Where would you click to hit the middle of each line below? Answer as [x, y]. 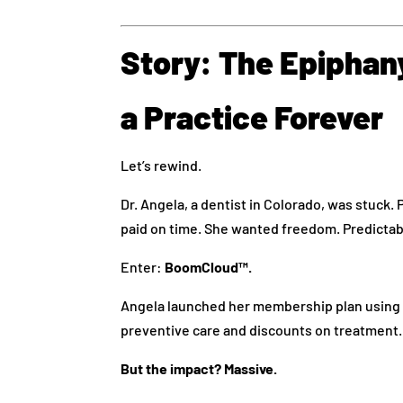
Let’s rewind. [161, 165]
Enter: [143, 266]
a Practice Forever [252, 116]
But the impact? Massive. [199, 368]
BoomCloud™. [209, 266]
